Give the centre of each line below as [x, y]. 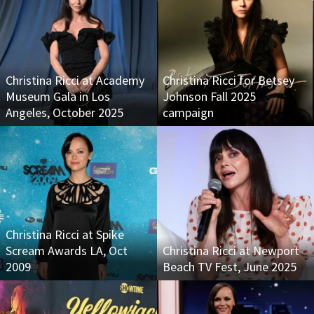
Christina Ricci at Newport [231, 251]
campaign [188, 112]
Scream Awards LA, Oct [67, 251]
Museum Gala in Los [58, 96]
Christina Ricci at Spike [65, 234]
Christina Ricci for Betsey [228, 80]
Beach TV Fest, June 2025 [230, 267]
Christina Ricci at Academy [75, 80]
